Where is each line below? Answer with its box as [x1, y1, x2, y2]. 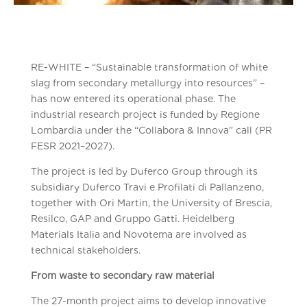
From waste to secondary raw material [30, 270, 214, 281]
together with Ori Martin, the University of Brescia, [30, 197, 272, 208]
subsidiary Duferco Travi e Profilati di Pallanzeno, [30, 182, 264, 193]
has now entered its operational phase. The [30, 93, 236, 104]
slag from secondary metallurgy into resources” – [30, 77, 265, 88]
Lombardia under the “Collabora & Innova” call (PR [30, 125, 272, 136]
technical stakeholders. [30, 245, 140, 256]
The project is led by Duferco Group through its [30, 166, 258, 177]
